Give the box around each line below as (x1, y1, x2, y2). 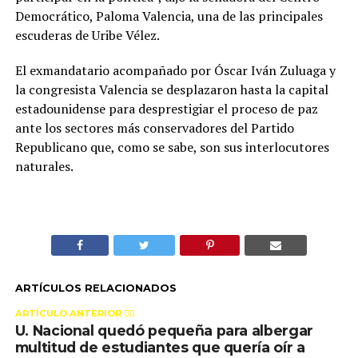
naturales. (14, 157, 74, 175)
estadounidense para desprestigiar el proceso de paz (14, 100, 318, 117)
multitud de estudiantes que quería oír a (14, 339, 305, 356)
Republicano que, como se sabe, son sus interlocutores (14, 138, 329, 156)
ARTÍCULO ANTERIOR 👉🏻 (14, 308, 135, 319)
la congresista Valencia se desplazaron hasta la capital (14, 81, 328, 98)
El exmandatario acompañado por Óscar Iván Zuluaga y (14, 62, 336, 79)
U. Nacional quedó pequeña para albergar (14, 322, 313, 339)
